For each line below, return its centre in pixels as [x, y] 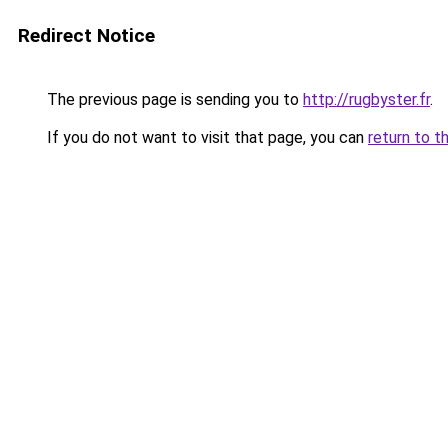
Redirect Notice [86, 35]
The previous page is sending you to [173, 99]
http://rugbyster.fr [366, 99]
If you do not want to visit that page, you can [205, 137]
